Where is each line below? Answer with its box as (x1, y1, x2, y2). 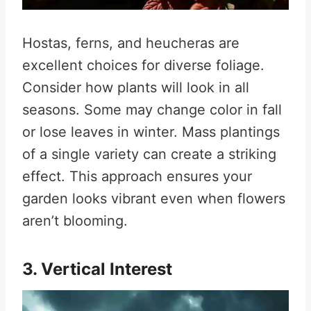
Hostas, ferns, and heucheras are (22, 35, 239, 51)
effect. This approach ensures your (22, 168, 252, 185)
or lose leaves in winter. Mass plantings (22, 124, 280, 140)
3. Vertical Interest (22, 259, 172, 279)
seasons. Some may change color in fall (22, 101, 282, 118)
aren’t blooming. (22, 212, 128, 229)
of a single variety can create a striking (22, 146, 276, 162)
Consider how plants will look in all (22, 79, 249, 96)
